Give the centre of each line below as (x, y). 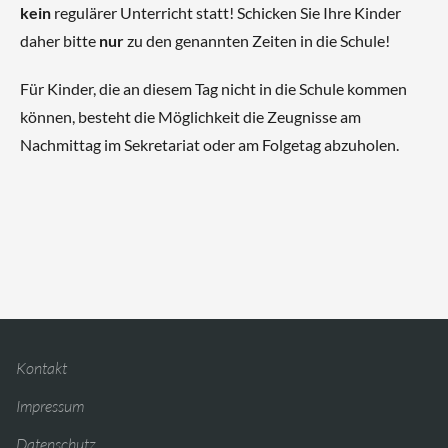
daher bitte (59, 40)
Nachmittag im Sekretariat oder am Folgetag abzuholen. (209, 144)
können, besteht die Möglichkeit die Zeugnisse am (190, 116)
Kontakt (41, 368)
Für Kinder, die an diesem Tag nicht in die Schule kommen (213, 88)
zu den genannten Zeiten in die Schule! (257, 40)
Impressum (50, 406)
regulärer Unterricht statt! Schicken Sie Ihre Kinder (226, 12)
